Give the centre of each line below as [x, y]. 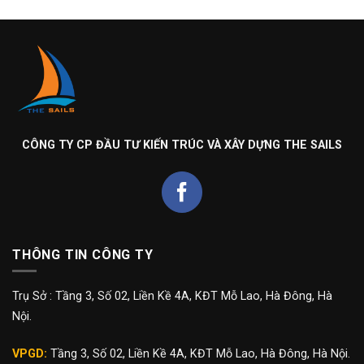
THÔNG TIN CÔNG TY [83, 254]
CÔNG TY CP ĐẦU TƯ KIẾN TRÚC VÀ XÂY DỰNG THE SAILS [182, 145]
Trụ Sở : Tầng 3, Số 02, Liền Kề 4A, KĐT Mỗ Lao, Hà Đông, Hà [172, 297]
